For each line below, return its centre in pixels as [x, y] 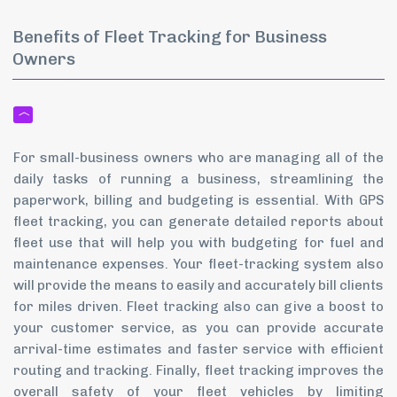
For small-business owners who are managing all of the [198, 157]
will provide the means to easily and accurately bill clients [198, 285]
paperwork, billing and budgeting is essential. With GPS [198, 200]
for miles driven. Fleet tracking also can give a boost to [198, 306]
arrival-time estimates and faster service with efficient [198, 349]
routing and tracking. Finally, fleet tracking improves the [198, 370]
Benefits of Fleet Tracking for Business [170, 36]
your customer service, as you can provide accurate [198, 327]
